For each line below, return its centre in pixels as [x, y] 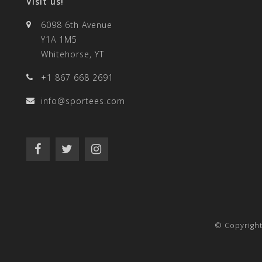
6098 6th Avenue [77, 25]
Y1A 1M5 [59, 39]
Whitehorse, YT [73, 54]
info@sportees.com [83, 101]
